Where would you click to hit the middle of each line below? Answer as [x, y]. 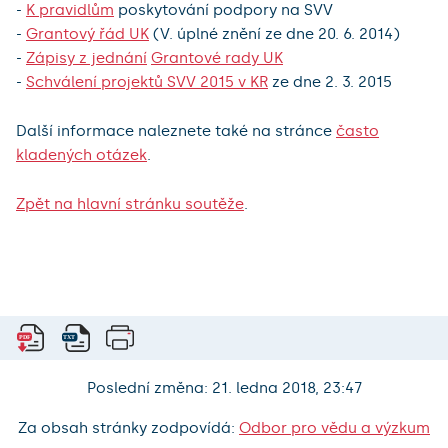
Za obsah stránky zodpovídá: [128, 428]
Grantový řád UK [87, 33]
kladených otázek [81, 154]
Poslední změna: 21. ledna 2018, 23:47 [224, 388]
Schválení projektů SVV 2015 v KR [147, 81]
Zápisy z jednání [86, 57]
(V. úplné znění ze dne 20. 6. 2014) [274, 33]
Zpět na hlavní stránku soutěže [130, 203]
